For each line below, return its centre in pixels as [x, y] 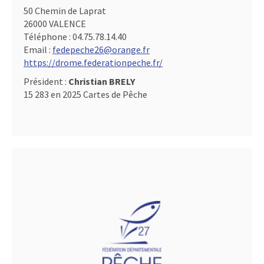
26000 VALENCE [55, 24]
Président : [46, 81]
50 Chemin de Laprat [65, 11]
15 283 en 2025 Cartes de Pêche [85, 94]
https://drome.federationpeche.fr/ [93, 62]
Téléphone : [48, 37]
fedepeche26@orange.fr [101, 49]
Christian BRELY [102, 81]
